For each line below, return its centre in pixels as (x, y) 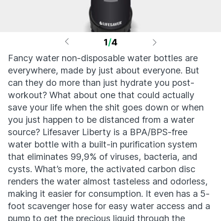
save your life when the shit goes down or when (106, 107)
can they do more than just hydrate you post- (101, 83)
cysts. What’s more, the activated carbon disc (102, 169)
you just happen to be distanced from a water (101, 120)
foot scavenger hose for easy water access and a (109, 206)
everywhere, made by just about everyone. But (104, 70)
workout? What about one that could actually (101, 95)
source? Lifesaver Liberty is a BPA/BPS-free (98, 132)
